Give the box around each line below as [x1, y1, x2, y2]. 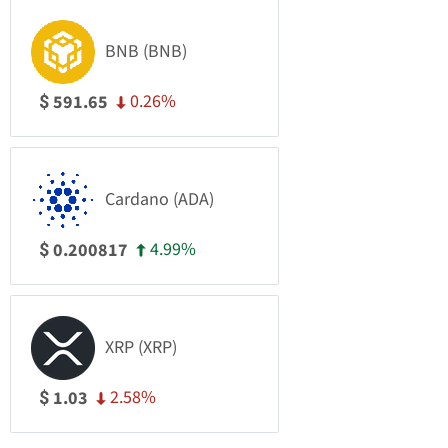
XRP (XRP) [105, 335, 177, 360]
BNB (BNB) [105, 39, 187, 64]
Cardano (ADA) [105, 187, 214, 212]
